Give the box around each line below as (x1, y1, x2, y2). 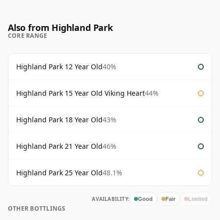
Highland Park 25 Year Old (16, 168, 103, 178)
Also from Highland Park (8, 22, 113, 34)
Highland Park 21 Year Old (16, 141, 103, 151)
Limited (188, 195, 208, 202)
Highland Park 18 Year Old (16, 115, 103, 125)
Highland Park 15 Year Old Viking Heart (16, 88, 145, 98)
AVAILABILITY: (92, 195, 130, 203)
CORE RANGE (8, 31, 48, 40)
